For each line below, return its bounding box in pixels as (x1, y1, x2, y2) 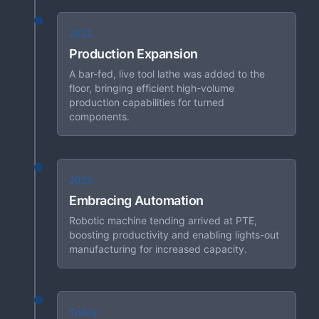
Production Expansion (69, 46, 198, 61)
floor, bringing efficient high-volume (69, 82, 234, 94)
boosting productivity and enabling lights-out (69, 229, 279, 241)
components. (69, 110, 130, 122)
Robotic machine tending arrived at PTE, (69, 214, 257, 226)
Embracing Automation (69, 193, 204, 208)
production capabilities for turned (69, 96, 224, 108)
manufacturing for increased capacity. (69, 243, 247, 255)
